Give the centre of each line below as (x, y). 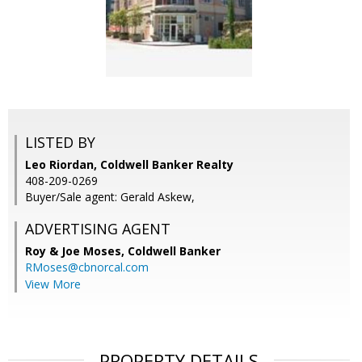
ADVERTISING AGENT (98, 229)
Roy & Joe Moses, (76, 251)
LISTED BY (60, 143)
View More (53, 284)
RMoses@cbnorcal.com (87, 267)
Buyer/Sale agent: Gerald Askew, (110, 197)
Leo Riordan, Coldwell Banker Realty (129, 165)
